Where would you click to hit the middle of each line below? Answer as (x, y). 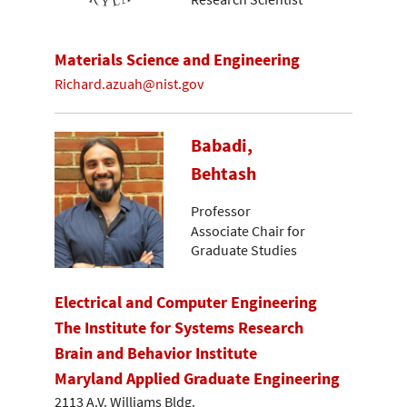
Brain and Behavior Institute (156, 352)
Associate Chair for (248, 231)
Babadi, (222, 146)
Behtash (223, 174)
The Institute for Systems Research (179, 327)
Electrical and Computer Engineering (186, 302)
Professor (221, 210)
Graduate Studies (244, 250)
